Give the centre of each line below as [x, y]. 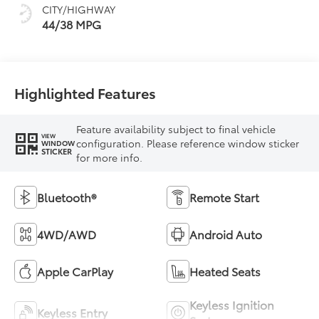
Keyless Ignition [232, 305]
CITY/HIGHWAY [79, 10]
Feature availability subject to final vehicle [176, 129]
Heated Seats [225, 271]
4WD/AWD [67, 234]
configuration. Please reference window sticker [188, 143]
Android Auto [226, 234]
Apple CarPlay [75, 271]
